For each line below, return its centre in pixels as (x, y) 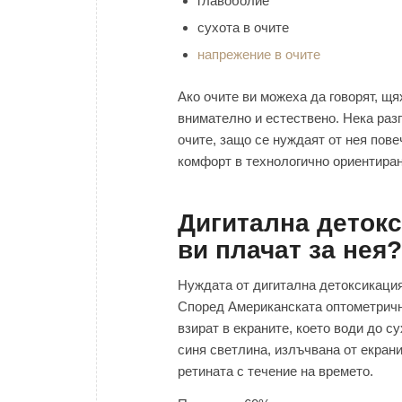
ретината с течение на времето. (275, 371)
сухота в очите (243, 27)
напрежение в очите (259, 54)
